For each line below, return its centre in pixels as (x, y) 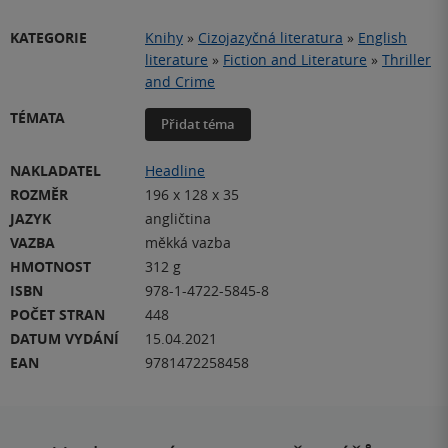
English (382, 38)
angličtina (178, 219)
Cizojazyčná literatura (270, 38)
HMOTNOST (50, 267)
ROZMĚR (39, 195)
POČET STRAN (57, 315)
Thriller (406, 60)
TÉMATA (37, 118)
